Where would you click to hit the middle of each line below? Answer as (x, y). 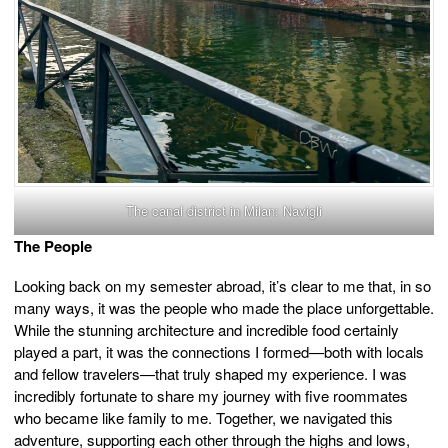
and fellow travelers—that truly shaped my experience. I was (210, 374)
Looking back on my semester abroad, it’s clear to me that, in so (222, 286)
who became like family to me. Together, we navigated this (203, 418)
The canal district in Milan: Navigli (224, 211)
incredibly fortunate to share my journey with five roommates (211, 396)
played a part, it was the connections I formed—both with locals (219, 352)
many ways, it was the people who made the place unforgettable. (224, 308)
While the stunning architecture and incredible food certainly (206, 330)
